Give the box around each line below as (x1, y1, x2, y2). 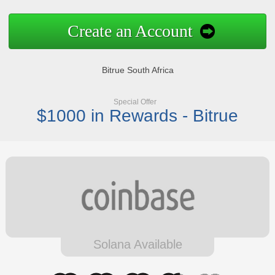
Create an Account (67, 21, 193, 41)
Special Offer (114, 98, 157, 107)
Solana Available (93, 238, 182, 252)
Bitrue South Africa (101, 65, 174, 76)
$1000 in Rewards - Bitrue (37, 106, 238, 126)
